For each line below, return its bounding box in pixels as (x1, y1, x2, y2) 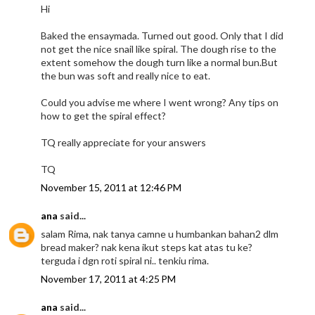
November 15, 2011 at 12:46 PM (41, 181, 182, 193)
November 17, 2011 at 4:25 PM (41, 272, 176, 285)
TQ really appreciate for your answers (41, 136, 207, 148)
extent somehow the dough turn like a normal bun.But (41, 56, 278, 68)
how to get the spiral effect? (41, 109, 167, 122)
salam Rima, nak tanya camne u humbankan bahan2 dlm (41, 227, 279, 240)
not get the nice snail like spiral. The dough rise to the (41, 42, 277, 55)
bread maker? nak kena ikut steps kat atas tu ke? (41, 240, 253, 253)
